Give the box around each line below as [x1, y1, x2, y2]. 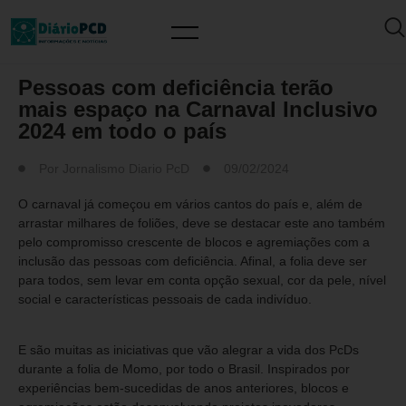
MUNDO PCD [18, 45, 104, 60]
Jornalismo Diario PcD [63, 161, 189, 176]
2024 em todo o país [18, 119, 227, 143]
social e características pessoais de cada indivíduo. [18, 292, 312, 306]
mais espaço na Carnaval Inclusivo [18, 97, 378, 121]
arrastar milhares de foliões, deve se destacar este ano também [18, 216, 385, 230]
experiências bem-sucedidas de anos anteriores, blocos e [18, 381, 349, 396]
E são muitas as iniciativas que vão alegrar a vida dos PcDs [18, 343, 359, 358]
